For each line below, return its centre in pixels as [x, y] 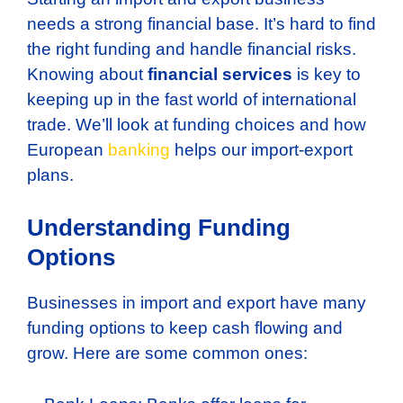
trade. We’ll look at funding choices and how [197, 124]
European [67, 149]
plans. [50, 175]
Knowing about [87, 74]
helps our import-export [261, 149]
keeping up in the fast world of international [192, 99]
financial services [220, 74]
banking [139, 149]
